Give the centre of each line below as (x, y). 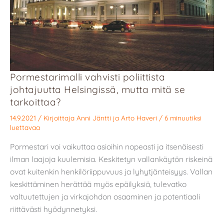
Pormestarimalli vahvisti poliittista (87, 77)
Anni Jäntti (94, 118)
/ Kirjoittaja (57, 118)
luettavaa (25, 127)
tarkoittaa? (35, 102)
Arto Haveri (139, 118)
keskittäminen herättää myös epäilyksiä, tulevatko (98, 184)
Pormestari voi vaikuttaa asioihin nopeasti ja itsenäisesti (107, 146)
